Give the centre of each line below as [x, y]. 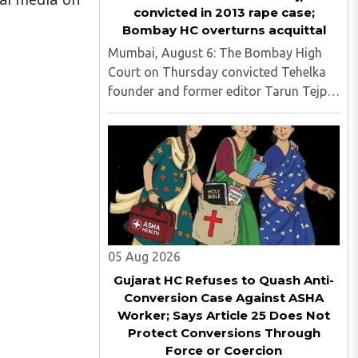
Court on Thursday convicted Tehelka [217, 72]
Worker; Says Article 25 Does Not [224, 315]
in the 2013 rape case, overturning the [217, 110]
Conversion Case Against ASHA [224, 298]
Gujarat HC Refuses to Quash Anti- [224, 280]
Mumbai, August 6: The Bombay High [215, 53]
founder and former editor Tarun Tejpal [223, 91]
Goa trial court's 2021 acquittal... [202, 129]
